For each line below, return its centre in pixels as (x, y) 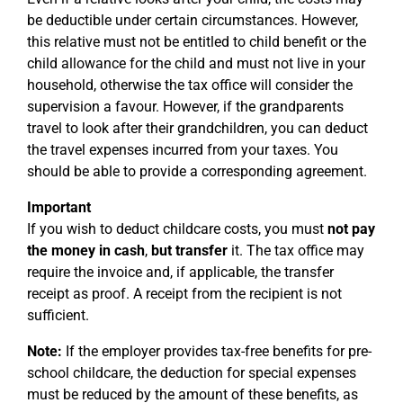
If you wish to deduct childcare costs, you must (177, 229)
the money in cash (86, 251)
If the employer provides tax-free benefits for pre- (217, 351)
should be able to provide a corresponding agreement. (197, 171)
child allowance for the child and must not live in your (196, 63)
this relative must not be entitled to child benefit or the (197, 42)
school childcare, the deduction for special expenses (192, 373)
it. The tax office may (296, 251)
